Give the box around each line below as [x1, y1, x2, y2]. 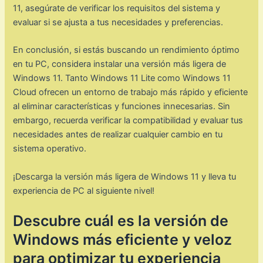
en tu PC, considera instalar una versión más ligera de [13, 59, 227, 70]
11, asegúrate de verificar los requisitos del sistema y [13, 2, 221, 14]
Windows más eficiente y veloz [13, 230, 232, 248]
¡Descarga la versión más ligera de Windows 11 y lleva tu [13, 171, 237, 182]
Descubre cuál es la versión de [13, 211, 229, 230]
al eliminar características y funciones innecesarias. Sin [13, 101, 231, 112]
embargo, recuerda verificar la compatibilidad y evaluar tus [13, 115, 244, 126]
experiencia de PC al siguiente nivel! [13, 185, 155, 196]
